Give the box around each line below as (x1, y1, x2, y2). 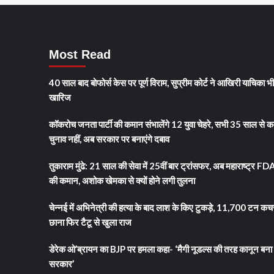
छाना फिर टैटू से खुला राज (48, 216, 131, 228)
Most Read (48, 47, 111, 61)
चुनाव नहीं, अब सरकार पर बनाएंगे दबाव (48, 133, 169, 144)
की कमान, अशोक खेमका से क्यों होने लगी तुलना (48, 174, 195, 186)
